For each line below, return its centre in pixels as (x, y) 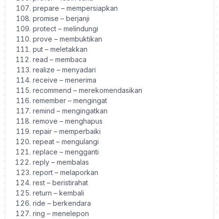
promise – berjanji (61, 18)
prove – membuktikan (67, 39)
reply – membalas (61, 162)
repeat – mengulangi (66, 141)
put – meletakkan (60, 49)
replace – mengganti (66, 152)
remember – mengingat (70, 100)
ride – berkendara (62, 203)
